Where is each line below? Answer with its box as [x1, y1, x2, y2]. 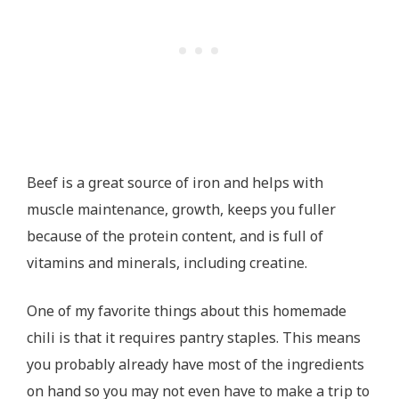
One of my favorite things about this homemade [27, 300, 346, 321]
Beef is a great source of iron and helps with [27, 172, 323, 192]
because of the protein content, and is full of [27, 225, 323, 246]
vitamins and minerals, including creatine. [27, 252, 307, 273]
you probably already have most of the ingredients [27, 354, 364, 374]
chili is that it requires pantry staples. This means [27, 327, 361, 347]
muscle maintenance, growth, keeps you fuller [27, 199, 336, 219]
